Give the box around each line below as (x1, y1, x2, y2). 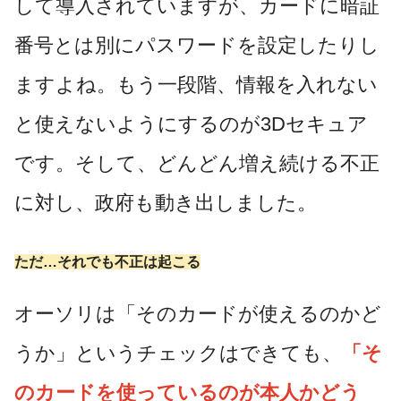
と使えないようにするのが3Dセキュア (14, 113, 368, 136)
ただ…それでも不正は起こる (14, 254, 200, 270)
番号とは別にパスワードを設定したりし (14, 34, 380, 57)
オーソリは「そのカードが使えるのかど (14, 302, 381, 325)
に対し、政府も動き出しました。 (14, 192, 317, 215)
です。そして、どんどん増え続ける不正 (14, 152, 380, 175)
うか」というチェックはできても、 (14, 341, 342, 364)
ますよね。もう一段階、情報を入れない (14, 73, 378, 97)
